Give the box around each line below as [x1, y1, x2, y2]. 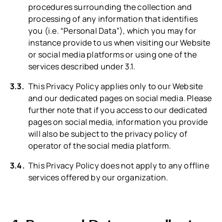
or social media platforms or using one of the [28, 49, 197, 60]
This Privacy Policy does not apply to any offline [28, 160, 209, 171]
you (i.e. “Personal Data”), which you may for [28, 25, 197, 36]
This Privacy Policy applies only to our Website [28, 81, 203, 92]
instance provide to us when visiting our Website [28, 37, 211, 48]
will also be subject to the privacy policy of [28, 128, 188, 140]
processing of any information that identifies [28, 13, 198, 24]
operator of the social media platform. [28, 140, 171, 152]
